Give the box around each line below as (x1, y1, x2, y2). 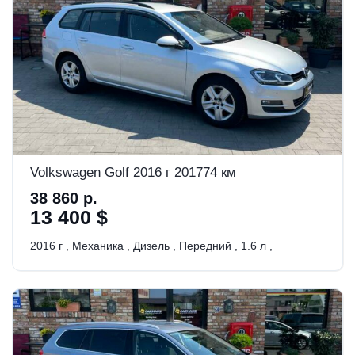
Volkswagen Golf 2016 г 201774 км (30, 164, 236, 180)
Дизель (133, 239, 170, 252)
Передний (179, 239, 231, 252)
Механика (72, 239, 124, 252)
